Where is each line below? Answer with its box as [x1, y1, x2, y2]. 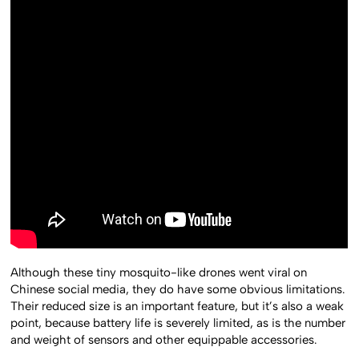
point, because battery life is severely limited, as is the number [10, 316, 346, 331]
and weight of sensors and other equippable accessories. [10, 333, 318, 348]
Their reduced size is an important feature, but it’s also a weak [10, 299, 345, 314]
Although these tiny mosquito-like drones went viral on [10, 265, 308, 280]
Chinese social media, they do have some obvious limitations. [10, 282, 346, 297]
